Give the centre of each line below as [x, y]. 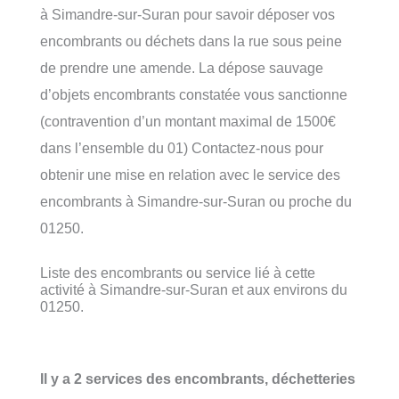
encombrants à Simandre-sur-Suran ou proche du [196, 201]
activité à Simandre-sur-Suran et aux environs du [194, 289]
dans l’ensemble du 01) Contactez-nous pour [182, 147]
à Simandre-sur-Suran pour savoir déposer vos [187, 14]
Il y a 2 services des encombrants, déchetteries [198, 379]
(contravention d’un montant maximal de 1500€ [188, 121]
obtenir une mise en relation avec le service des [190, 174]
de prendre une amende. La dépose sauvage [182, 67]
